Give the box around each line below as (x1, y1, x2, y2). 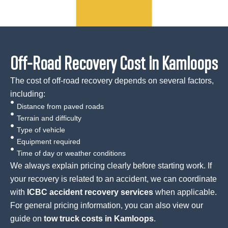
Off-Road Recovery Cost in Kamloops (10, 50, 218, 76)
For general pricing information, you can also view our (10, 201, 203, 210)
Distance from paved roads (16, 102, 104, 111)
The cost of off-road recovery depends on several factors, (10, 76, 214, 85)
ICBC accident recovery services (27, 188, 153, 197)
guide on (10, 214, 44, 223)
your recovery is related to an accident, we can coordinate (10, 175, 217, 184)
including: (10, 90, 45, 99)
